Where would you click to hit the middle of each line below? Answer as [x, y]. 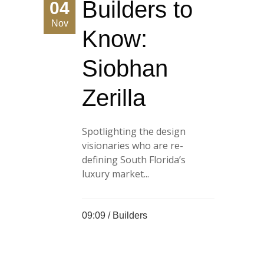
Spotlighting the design [134, 132]
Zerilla [114, 98]
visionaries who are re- [133, 146]
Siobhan [125, 69]
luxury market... [115, 174]
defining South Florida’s [134, 160]
